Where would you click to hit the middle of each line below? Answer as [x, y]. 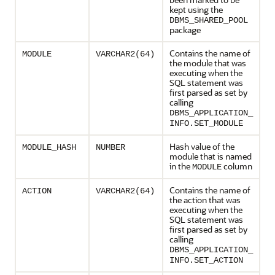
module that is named [211, 156]
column [237, 166]
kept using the [196, 10]
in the [181, 166]
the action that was [205, 200]
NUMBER [110, 147]
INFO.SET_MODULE [206, 123]
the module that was [208, 63]
